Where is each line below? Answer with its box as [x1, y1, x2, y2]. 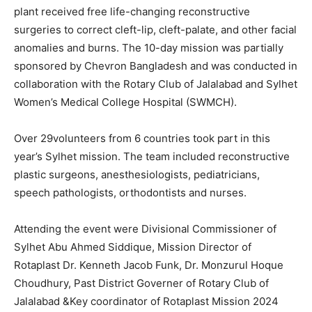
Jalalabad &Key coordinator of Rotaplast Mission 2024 [14, 295, 279, 309]
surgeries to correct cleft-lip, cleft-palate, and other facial [14, 23, 297, 37]
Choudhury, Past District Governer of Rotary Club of [14, 276, 269, 290]
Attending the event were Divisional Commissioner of [14, 222, 276, 236]
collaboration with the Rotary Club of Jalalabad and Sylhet [14, 77, 297, 91]
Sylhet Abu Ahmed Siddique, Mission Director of [14, 240, 251, 254]
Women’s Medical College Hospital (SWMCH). [14, 95, 237, 109]
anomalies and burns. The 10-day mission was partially [14, 41, 283, 55]
